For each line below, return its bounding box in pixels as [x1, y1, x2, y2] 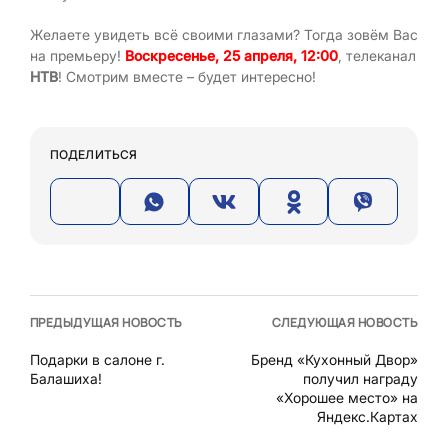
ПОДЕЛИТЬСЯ [50, 147, 137, 162]
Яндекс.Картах [317, 407, 418, 425]
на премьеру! [30, 47, 125, 64]
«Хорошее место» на [276, 388, 418, 406]
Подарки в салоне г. [30, 350, 165, 368]
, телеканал [338, 47, 416, 64]
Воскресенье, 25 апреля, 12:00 [125, 47, 338, 64]
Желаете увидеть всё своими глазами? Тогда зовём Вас [30, 26, 418, 43]
